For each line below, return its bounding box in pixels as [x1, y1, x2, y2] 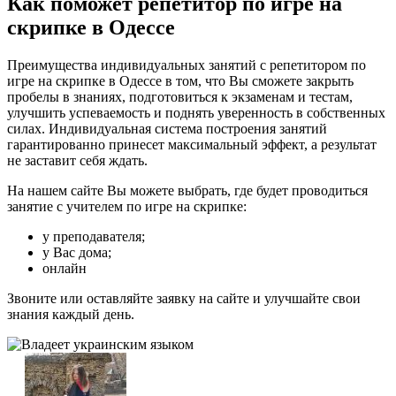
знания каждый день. [7, 307, 134, 323]
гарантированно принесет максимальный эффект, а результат [7, 137, 377, 153]
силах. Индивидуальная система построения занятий [7, 121, 327, 137]
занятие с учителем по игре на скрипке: [7, 199, 247, 215]
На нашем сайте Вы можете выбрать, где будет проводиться [7, 183, 368, 199]
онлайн [42, 261, 87, 277]
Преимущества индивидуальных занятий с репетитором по [7, 57, 366, 73]
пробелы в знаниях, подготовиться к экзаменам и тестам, [7, 89, 353, 105]
